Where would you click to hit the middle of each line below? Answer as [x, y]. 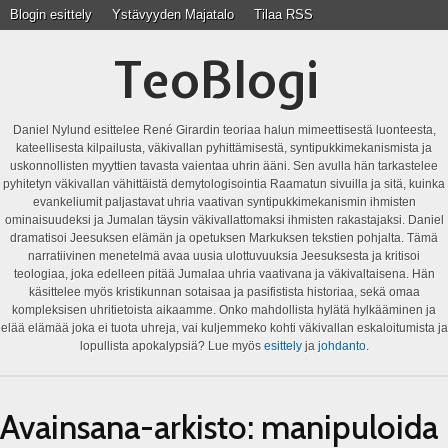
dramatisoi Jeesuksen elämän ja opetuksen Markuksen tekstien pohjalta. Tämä [224, 238]
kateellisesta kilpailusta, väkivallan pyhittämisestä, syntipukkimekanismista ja [224, 148]
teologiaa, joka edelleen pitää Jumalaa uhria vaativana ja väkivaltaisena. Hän [224, 274]
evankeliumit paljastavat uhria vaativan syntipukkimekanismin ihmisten [224, 202]
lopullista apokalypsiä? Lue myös [171, 346]
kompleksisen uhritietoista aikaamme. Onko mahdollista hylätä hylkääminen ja [224, 310]
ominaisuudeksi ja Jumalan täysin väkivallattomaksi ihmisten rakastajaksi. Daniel [224, 220]
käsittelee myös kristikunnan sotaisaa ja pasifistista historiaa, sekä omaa [224, 292]
